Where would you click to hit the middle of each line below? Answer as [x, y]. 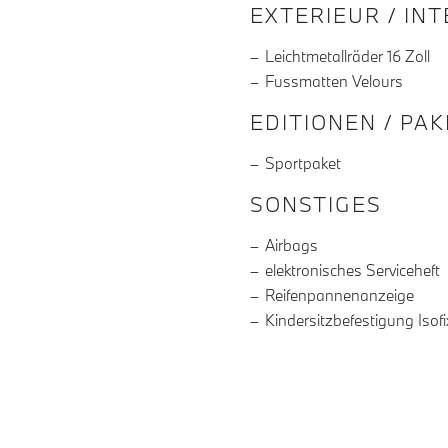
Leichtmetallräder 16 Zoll [347, 56]
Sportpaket [303, 163]
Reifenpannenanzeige [339, 295]
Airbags [291, 245]
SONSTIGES [316, 204]
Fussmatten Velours [334, 81]
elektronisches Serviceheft [352, 270]
